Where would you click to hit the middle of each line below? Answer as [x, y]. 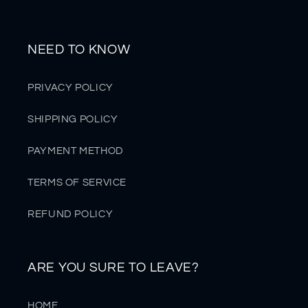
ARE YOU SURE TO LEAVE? [113, 267]
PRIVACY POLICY [70, 88]
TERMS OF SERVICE [77, 183]
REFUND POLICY [70, 214]
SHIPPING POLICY [73, 120]
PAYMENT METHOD [76, 151]
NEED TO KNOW [79, 49]
